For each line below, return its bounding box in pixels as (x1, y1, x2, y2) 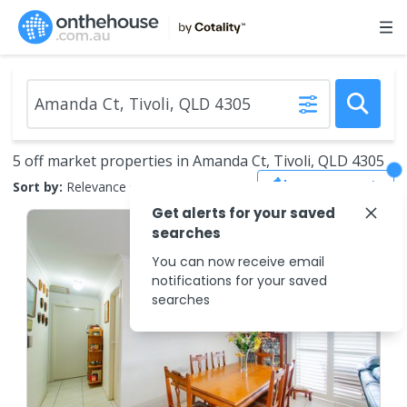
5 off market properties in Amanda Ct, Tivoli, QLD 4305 (13, 151, 384, 171)
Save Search (298, 177, 380, 195)
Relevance (66, 177, 126, 195)
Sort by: (13, 177, 63, 195)
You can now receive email (152, 253, 324, 271)
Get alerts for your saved (152, 203, 335, 223)
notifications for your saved (152, 272, 327, 290)
